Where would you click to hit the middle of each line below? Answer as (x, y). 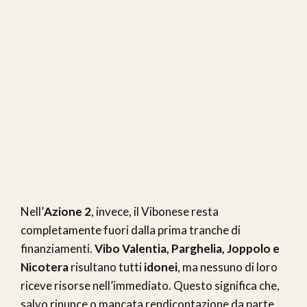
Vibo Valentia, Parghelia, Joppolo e (187, 248)
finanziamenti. (58, 248)
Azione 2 (67, 211)
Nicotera (45, 267)
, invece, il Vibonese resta (155, 211)
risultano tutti (106, 267)
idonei (161, 267)
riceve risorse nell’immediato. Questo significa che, (150, 285)
